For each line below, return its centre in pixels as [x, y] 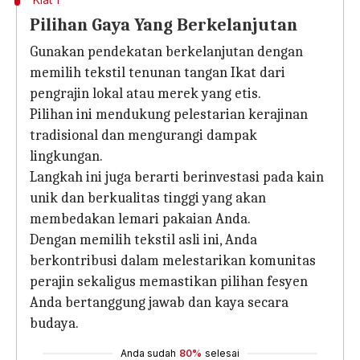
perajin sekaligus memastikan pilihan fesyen [169, 282]
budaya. [54, 323]
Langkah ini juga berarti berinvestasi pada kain [177, 177]
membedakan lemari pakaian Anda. [140, 219]
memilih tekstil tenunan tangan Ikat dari [157, 73]
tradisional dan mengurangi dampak [143, 135]
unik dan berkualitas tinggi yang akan [148, 198]
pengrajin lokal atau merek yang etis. [145, 94]
